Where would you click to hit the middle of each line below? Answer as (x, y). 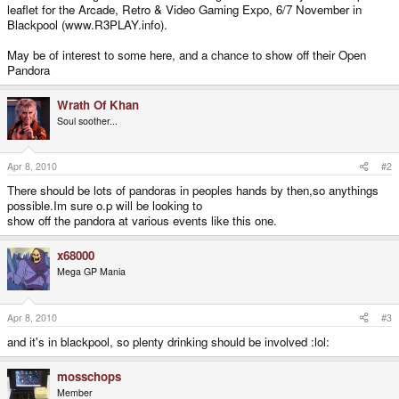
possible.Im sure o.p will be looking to (105, 206)
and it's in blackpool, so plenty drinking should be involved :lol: (168, 341)
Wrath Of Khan (98, 104)
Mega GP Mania (91, 272)
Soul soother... (87, 120)
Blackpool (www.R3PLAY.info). (87, 24)
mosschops (89, 376)
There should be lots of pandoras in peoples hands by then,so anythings (193, 191)
